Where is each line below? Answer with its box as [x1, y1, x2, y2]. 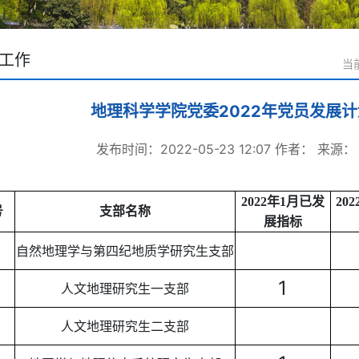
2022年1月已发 [240, 195, 325, 208]
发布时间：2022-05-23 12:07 [96, 141, 271, 157]
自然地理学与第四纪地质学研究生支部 [15, 243, 234, 259]
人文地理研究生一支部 [60, 280, 189, 296]
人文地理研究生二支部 [60, 318, 189, 334]
